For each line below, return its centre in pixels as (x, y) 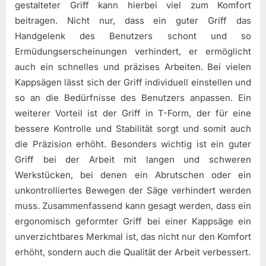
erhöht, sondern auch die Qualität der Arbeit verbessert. (133, 252)
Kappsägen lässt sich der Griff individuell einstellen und (133, 82)
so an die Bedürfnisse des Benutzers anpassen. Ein (133, 97)
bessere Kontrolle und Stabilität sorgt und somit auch (133, 128)
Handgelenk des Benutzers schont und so (133, 36)
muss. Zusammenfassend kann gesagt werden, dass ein (133, 205)
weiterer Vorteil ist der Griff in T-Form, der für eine (133, 113)
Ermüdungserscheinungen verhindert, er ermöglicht (133, 51)
